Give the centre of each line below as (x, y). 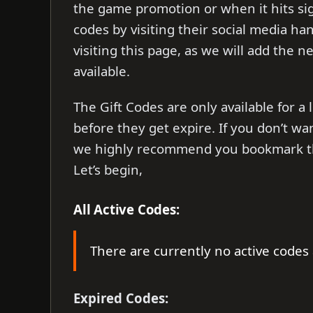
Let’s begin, (108, 169)
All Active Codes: (126, 209)
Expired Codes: (137, 298)
